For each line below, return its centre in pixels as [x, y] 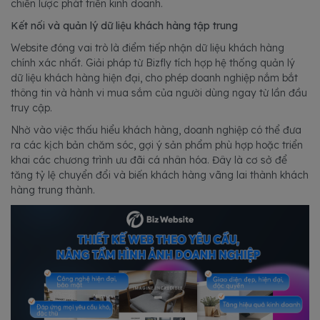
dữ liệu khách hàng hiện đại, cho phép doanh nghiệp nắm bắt [154, 78]
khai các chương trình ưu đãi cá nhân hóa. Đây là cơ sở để [149, 160]
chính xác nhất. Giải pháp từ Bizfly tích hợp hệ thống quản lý [153, 63]
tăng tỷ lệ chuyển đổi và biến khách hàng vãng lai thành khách [160, 175]
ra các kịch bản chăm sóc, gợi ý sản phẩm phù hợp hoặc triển [157, 145]
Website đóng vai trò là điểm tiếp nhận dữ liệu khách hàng [147, 48]
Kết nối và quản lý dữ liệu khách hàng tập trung [124, 26]
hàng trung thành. [53, 190]
